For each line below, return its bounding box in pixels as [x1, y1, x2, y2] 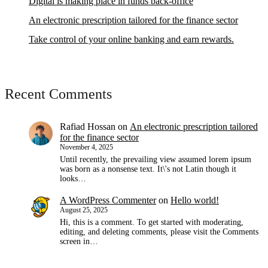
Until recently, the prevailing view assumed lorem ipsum [60, 154, 251, 164]
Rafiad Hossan [60, 121, 115, 132]
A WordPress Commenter [60, 195, 156, 206]
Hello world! [170, 195, 219, 206]
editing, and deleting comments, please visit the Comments [60, 227, 258, 237]
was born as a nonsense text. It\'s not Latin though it [60, 164, 236, 173]
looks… [60, 173, 86, 183]
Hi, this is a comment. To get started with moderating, [60, 218, 243, 227]
